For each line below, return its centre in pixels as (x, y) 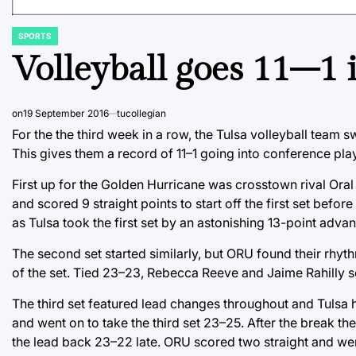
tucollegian (141, 113)
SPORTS (35, 35)
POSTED (27, 40)
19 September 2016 (66, 113)
